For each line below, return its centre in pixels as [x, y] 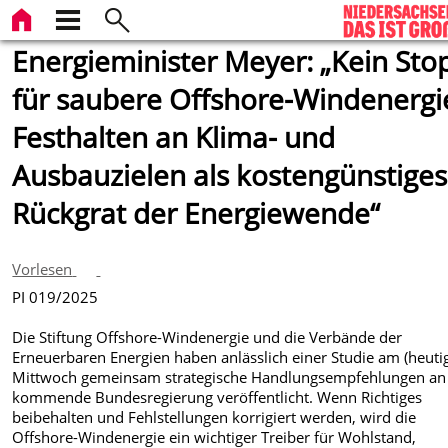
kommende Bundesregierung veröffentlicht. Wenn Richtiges [217, 396]
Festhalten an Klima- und [174, 137]
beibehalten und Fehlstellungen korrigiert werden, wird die [214, 416]
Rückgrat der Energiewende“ [196, 213]
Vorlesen [42, 268]
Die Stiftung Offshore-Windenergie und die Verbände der [207, 336]
